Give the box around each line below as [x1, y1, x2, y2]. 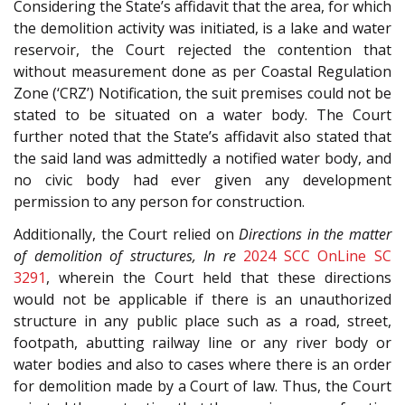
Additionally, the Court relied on [14, 224, 240, 245]
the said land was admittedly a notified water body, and [14, 147, 391, 168]
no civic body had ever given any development [14, 169, 391, 190]
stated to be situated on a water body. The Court [14, 104, 391, 125]
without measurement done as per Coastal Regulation [14, 61, 391, 81]
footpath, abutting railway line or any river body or [14, 333, 391, 353]
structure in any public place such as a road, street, [14, 311, 391, 332]
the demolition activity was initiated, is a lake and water [14, 17, 391, 38]
